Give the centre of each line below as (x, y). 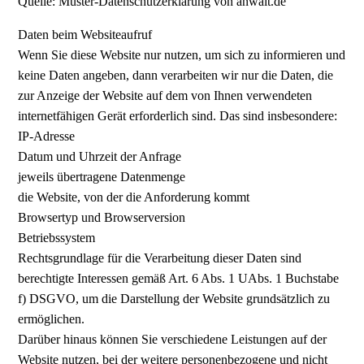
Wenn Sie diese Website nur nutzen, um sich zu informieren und (182, 54)
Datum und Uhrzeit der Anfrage (100, 156)
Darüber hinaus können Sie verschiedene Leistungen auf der (173, 339)
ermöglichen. (52, 318)
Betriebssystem (57, 237)
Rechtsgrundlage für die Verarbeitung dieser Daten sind (160, 258)
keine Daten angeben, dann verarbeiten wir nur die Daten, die (176, 75)
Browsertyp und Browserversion (102, 217)
